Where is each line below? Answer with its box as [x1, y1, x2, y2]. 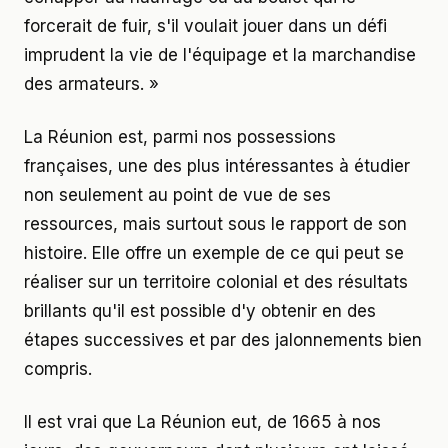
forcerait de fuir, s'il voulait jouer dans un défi [24, 15, 387, 36]
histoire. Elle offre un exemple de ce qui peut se [24, 242, 404, 263]
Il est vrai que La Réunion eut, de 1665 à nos [24, 411, 381, 432]
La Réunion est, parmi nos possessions [24, 126, 336, 147]
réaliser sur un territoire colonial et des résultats [24, 271, 408, 292]
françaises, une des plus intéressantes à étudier [24, 155, 410, 176]
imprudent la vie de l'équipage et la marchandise [24, 44, 416, 65]
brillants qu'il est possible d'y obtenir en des [24, 300, 376, 321]
